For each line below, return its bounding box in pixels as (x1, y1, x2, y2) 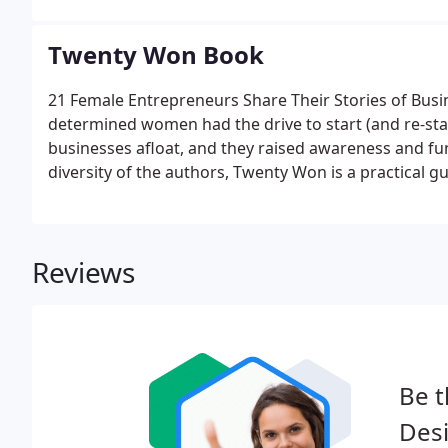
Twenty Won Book (48, 38, 264, 71)
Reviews (32, 253, 135, 291)
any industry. (48, 185, 145, 207)
